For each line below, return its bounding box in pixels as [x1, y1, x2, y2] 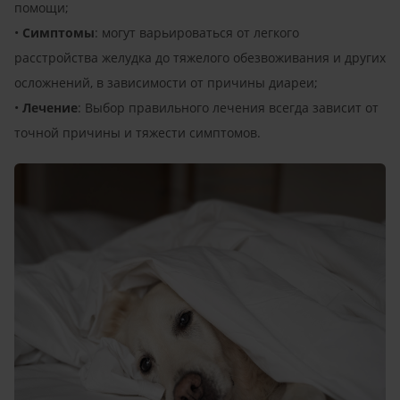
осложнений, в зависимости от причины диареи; [14, 73, 318, 91]
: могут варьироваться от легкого [95, 23, 299, 41]
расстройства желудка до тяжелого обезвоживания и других [14, 48, 386, 66]
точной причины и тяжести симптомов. [14, 123, 261, 141]
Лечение [22, 98, 78, 116]
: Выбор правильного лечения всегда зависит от [78, 98, 379, 116]
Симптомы [22, 23, 95, 41]
